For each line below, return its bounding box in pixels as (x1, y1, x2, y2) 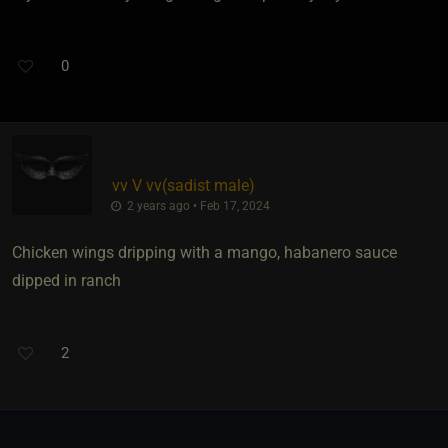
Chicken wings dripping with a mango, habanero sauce (12, 242, 397, 262)
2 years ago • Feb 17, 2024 (123, 198, 270, 213)
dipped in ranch (12, 270, 121, 290)
